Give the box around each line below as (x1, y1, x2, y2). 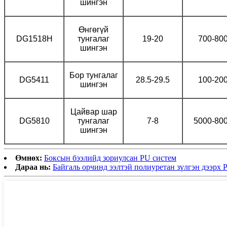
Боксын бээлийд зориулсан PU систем (44, 154, 176, 163)
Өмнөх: (15, 154, 42, 163)
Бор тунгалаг (69, 71, 118, 80)
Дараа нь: (15, 163, 51, 172)
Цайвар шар (70, 107, 117, 117)
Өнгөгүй (79, 25, 108, 34)
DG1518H (16, 34, 53, 44)
